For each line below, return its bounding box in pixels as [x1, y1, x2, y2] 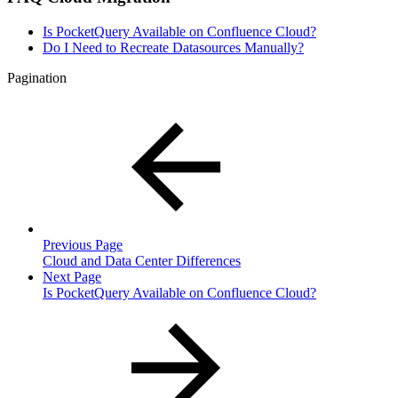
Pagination [7, 69, 67, 85]
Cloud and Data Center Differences [43, 252, 241, 268]
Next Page [43, 268, 101, 284]
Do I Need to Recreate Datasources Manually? [43, 39, 304, 55]
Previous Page [43, 236, 123, 252]
